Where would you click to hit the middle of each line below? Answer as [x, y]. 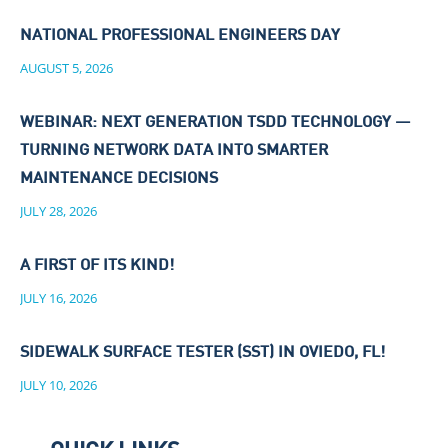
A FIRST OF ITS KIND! [97, 266]
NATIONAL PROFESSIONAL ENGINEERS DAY [180, 36]
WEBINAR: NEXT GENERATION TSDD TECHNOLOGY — [215, 123]
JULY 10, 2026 [58, 384]
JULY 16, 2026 [58, 297]
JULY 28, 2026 [58, 210]
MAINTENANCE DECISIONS [121, 179]
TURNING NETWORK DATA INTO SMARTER [174, 151]
